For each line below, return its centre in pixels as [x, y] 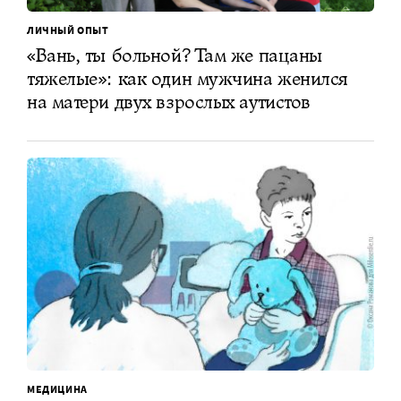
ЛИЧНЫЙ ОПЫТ [68, 30]
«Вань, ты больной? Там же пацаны [175, 55]
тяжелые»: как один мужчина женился [188, 78]
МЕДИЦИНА [57, 389]
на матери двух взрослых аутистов [169, 101]
